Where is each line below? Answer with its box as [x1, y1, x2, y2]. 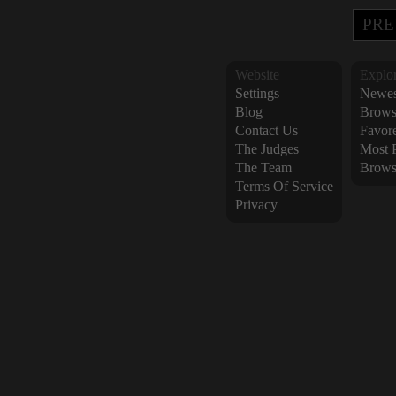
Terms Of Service [234, 179, 333, 194]
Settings [234, 86, 279, 101]
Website [234, 67, 279, 82]
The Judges [234, 141, 299, 156]
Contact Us [234, 123, 298, 138]
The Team [234, 160, 292, 175]
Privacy [234, 197, 278, 212]
